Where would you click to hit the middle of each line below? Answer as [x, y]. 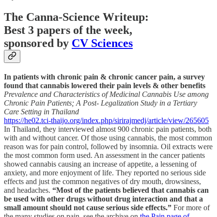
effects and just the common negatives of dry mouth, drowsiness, [102, 181]
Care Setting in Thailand [41, 111]
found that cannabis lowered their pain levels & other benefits [105, 85]
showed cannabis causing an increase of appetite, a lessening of [100, 164]
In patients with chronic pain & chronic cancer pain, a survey [104, 77]
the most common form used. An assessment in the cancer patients [104, 155]
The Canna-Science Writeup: [76, 17]
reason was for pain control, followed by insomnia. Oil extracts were [108, 146]
